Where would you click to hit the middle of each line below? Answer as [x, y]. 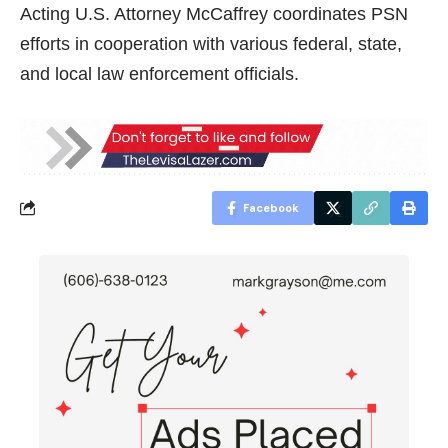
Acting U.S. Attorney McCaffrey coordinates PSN [214, 13]
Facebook [271, 207]
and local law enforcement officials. [159, 73]
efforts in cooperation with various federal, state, [211, 43]
